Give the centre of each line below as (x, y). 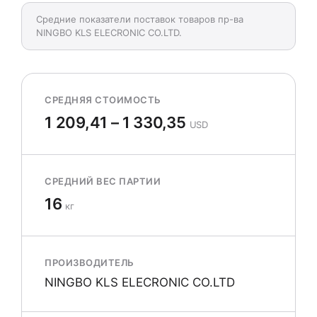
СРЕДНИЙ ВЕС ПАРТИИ (103, 181)
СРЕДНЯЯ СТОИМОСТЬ (103, 100)
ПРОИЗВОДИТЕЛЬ (90, 263)
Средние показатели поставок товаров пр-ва (140, 19)
